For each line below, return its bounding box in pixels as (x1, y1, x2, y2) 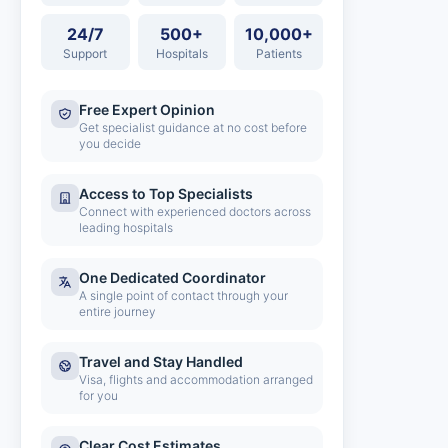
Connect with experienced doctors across (79, 204, 311, 219)
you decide (79, 136, 141, 151)
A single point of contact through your (79, 288, 288, 303)
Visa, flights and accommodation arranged (79, 372, 313, 387)
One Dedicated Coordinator (79, 269, 266, 286)
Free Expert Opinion (79, 101, 215, 118)
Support (63, 46, 108, 61)
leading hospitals (79, 220, 173, 235)
